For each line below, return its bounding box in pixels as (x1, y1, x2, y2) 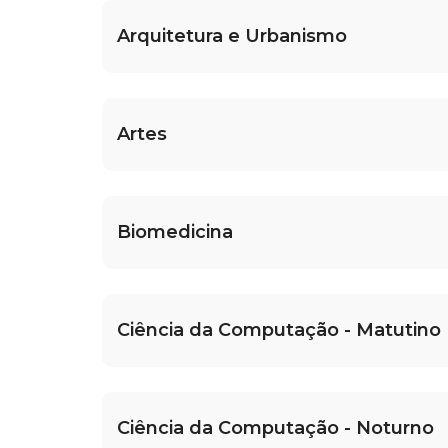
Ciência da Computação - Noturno (117, 417, 434, 440)
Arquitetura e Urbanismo (117, 25, 347, 48)
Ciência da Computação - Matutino (117, 319, 441, 342)
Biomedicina (117, 221, 233, 244)
